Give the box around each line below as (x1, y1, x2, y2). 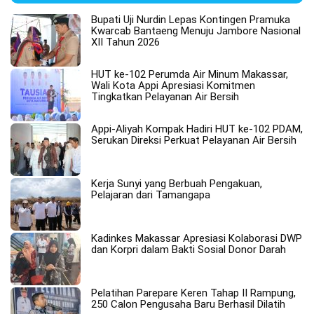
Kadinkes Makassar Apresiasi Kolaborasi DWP (91, 231, 302, 245)
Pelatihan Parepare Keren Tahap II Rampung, (91, 286, 296, 299)
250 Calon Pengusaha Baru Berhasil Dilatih (91, 297, 285, 310)
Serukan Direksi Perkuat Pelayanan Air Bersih (91, 133, 296, 146)
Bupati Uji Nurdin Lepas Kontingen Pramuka (91, 13, 290, 26)
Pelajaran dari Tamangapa (91, 188, 210, 201)
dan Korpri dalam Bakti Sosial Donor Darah (91, 243, 286, 256)
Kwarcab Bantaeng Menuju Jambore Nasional (91, 24, 301, 37)
